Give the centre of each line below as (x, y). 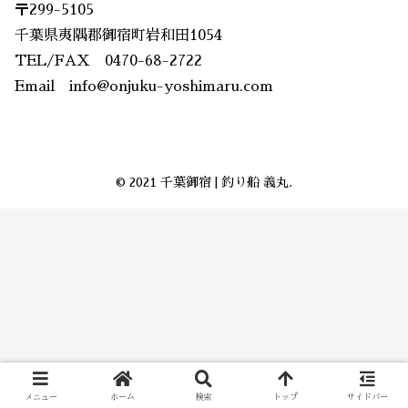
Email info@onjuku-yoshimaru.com (144, 87)
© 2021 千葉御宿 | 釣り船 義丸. (204, 183)
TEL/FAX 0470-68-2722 (108, 61)
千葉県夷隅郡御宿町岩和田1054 (118, 36)
